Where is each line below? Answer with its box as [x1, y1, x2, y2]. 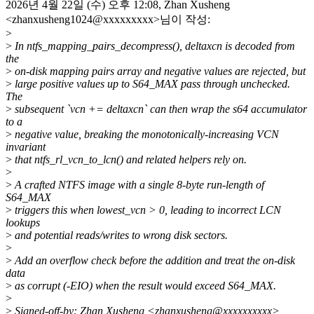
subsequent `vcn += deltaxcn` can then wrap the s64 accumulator [12, 102, 307, 115]
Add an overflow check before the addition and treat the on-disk [12, 254, 295, 266]
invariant [6, 140, 46, 153]
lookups [6, 216, 40, 228]
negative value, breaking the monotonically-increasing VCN [12, 128, 279, 140]
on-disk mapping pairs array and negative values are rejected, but [12, 64, 306, 77]
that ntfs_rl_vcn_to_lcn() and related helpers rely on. [12, 153, 247, 165]
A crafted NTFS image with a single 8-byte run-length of [12, 178, 264, 191]
